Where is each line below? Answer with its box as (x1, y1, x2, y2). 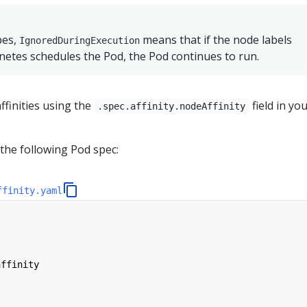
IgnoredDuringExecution (19, 34, 140, 46)
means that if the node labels (140, 32, 292, 47)
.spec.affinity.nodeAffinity (97, 100, 246, 112)
